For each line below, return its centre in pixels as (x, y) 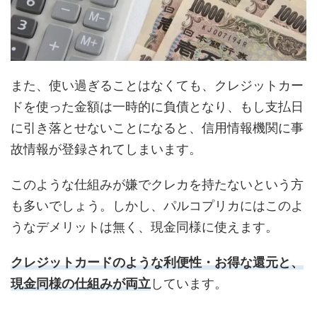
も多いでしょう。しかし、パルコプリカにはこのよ (157, 206)
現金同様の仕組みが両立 (81, 284)
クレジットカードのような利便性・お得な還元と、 (157, 263)
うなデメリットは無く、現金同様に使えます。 (144, 227)
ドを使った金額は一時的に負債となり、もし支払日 (157, 107)
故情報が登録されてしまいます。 (106, 150)
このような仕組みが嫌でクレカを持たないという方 (157, 185)
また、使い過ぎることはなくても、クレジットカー (157, 86)
